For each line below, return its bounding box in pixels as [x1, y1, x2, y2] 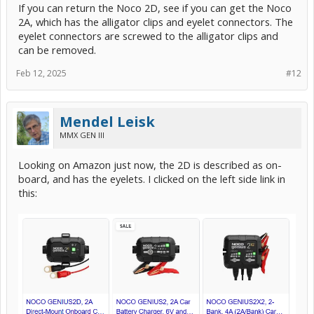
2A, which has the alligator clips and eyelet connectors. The [18, 14, 293, 29]
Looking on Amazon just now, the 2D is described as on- [18, 157, 282, 172]
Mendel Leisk [60, 111, 155, 131]
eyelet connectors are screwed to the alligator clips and [18, 28, 278, 43]
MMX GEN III [60, 129, 104, 140]
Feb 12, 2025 [16, 67, 67, 79]
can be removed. [18, 42, 96, 57]
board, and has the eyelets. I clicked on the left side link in [18, 171, 285, 186]
